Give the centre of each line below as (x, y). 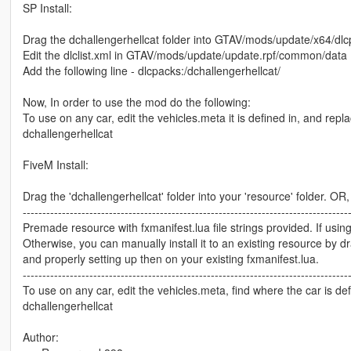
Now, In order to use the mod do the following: (136, 102)
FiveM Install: (55, 165)
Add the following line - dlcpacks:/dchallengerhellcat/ (151, 71)
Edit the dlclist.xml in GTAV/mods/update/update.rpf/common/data (185, 55)
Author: (40, 337)
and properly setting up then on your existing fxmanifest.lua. (170, 259)
